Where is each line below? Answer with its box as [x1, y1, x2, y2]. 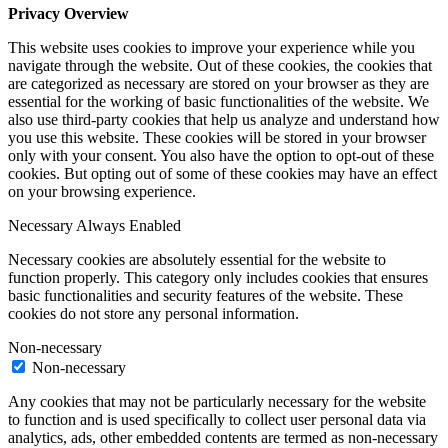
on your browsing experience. [8, 183, 196, 201]
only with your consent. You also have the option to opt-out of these [8, 147, 434, 165]
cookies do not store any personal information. [8, 305, 299, 323]
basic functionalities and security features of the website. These [8, 287, 403, 305]
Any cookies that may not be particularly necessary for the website [8, 393, 426, 411]
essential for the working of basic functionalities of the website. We [8, 93, 429, 111]
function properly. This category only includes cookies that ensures [8, 269, 428, 287]
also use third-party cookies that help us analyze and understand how [8, 111, 440, 129]
